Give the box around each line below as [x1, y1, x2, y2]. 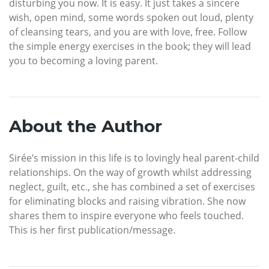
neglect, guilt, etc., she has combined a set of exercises [9, 180, 255, 193]
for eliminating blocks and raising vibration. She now [9, 194, 246, 208]
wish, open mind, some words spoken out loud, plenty [9, 10, 253, 24]
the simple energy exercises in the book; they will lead [9, 39, 251, 53]
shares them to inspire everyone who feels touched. [9, 208, 244, 222]
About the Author [9, 115, 162, 136]
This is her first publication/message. [9, 223, 175, 237]
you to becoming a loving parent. [9, 53, 158, 67]
